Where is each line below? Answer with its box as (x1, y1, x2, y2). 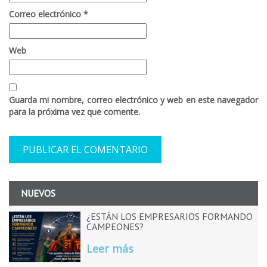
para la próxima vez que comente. (9, 106, 140, 118)
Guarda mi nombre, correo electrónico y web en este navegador (9, 94, 258, 106)
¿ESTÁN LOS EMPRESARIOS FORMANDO (86, 210, 253, 223)
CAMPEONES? (86, 221, 144, 233)
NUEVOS (21, 187, 55, 200)
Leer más (86, 241, 133, 256)
